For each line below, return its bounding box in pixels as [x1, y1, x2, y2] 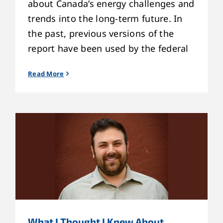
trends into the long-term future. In [28, 12, 183, 24]
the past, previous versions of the [28, 27, 174, 39]
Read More [28, 69, 64, 78]
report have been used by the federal [28, 42, 189, 54]
